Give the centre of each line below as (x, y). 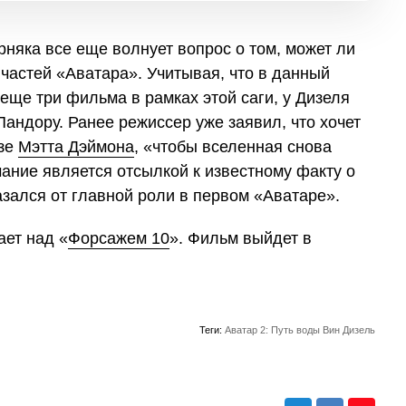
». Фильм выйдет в (241, 238)
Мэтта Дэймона (76, 146)
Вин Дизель (349, 329)
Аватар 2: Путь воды (272, 329)
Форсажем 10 (119, 238)
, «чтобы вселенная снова (233, 146)
